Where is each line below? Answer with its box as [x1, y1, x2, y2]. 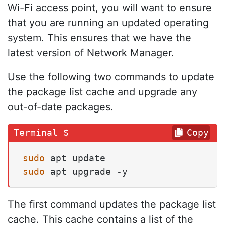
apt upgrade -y [45, 166, 128, 177]
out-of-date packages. [8, 100, 114, 113]
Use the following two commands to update [8, 70, 214, 83]
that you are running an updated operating [8, 16, 209, 29]
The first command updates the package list [8, 198, 216, 210]
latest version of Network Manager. [8, 46, 174, 59]
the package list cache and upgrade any [8, 85, 197, 98]
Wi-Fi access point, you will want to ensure [8, 1, 212, 14]
